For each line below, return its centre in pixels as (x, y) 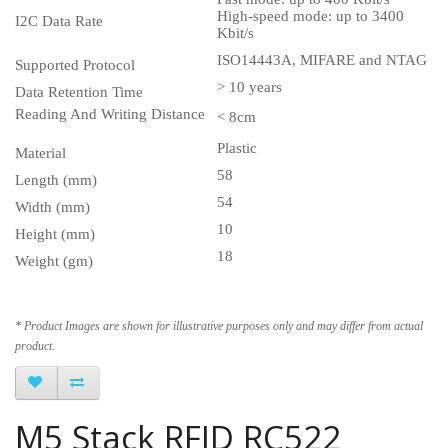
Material (40, 152)
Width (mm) (52, 206)
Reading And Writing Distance (116, 113)
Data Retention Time (79, 91)
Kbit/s (235, 32)
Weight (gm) (54, 260)
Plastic (237, 147)
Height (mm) (55, 233)
